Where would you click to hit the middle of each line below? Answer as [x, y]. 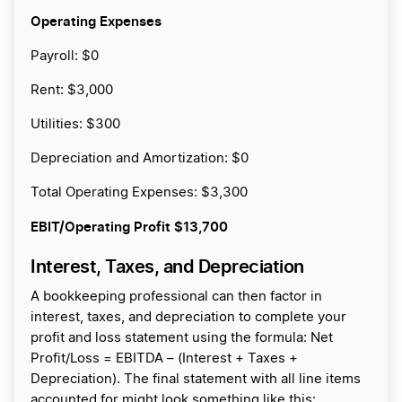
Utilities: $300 [75, 125]
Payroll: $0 [65, 57]
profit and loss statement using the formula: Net [182, 338]
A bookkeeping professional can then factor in [176, 297]
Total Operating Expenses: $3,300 [139, 193]
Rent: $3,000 [72, 91]
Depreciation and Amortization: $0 [140, 159]
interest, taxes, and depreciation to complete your [188, 318]
